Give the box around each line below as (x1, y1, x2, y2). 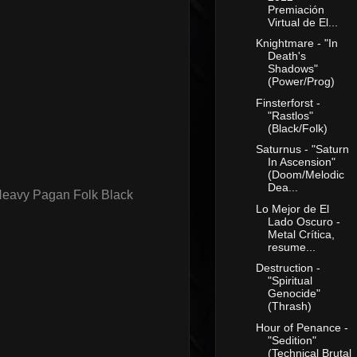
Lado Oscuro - (267, 214, 340, 228)
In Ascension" (267, 155, 335, 169)
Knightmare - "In (255, 37, 338, 50)
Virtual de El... (267, 15, 338, 29)
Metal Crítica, (267, 227, 335, 241)
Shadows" (267, 62, 318, 76)
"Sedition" (267, 333, 316, 347)
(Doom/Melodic (267, 168, 344, 182)
